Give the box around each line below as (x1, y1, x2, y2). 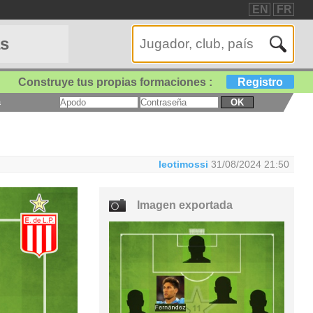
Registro (238, 75, 284, 88)
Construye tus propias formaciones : (18, 75, 216, 88)
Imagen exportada (137, 199, 233, 212)
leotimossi (158, 158, 208, 170)
